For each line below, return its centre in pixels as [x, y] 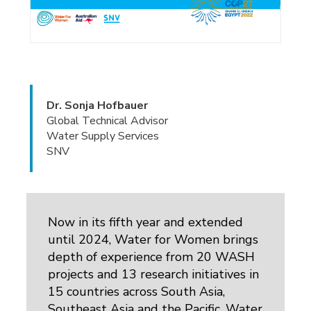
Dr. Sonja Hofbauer [98, 105]
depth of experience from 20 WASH [152, 257]
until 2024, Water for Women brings [153, 239]
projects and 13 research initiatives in [154, 274]
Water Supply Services [103, 136]
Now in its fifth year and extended [146, 222]
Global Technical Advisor [108, 120]
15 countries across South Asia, [137, 291]
